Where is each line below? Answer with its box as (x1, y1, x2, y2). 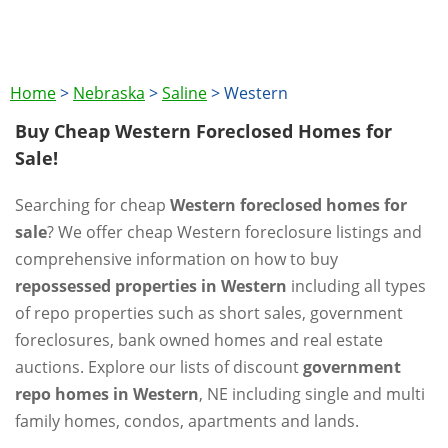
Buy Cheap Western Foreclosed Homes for (15, 119, 392, 143)
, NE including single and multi (199, 383, 425, 405)
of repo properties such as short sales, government (15, 302, 403, 324)
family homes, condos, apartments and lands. (15, 410, 359, 432)
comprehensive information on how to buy (15, 248, 338, 270)
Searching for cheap (15, 194, 170, 216)
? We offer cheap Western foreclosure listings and (47, 221, 422, 243)
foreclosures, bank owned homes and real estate (15, 329, 383, 351)
